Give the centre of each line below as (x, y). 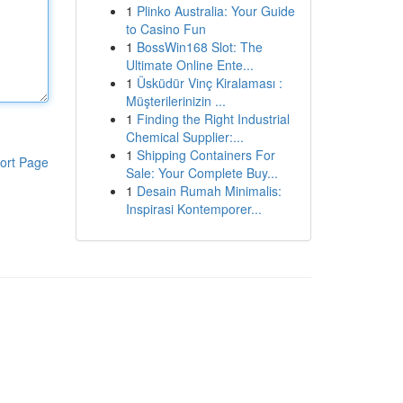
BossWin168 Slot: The (199, 47)
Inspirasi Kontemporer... (193, 209)
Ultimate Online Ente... (189, 65)
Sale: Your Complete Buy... (201, 173)
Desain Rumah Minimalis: (209, 191)
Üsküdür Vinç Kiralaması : (209, 83)
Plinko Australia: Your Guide (215, 11)
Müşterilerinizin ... (175, 101)
